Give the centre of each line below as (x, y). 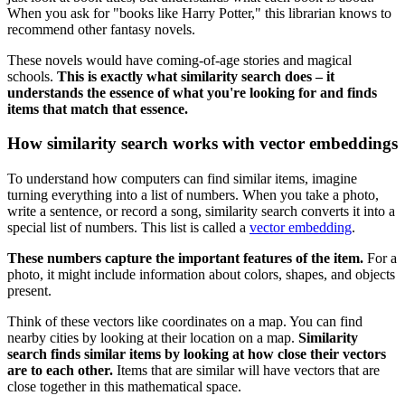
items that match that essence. (98, 108)
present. (29, 291)
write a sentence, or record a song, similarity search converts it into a (201, 211)
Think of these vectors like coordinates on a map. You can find (185, 321)
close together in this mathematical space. (124, 386)
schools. (32, 76)
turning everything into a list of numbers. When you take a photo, (193, 195)
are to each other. (60, 370)
